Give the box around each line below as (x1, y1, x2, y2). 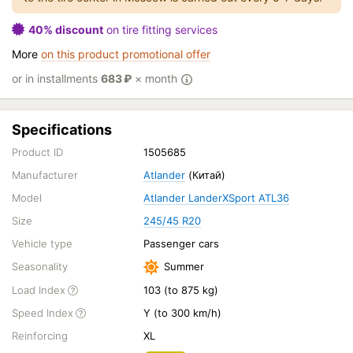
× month (132, 72, 180, 85)
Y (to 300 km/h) (143, 307, 222, 319)
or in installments (12, 72, 101, 85)
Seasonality (12, 260, 68, 273)
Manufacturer (12, 169, 78, 181)
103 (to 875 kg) (143, 284, 219, 296)
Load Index (12, 284, 65, 296)
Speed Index (12, 307, 73, 319)
